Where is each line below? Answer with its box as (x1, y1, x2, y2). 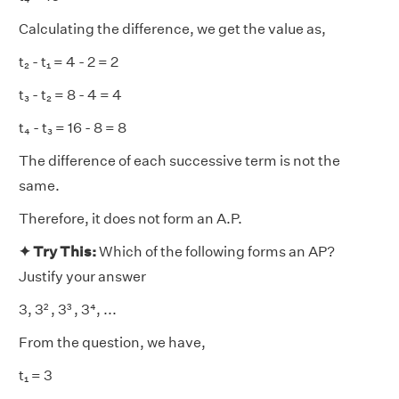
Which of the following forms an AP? (99, 243, 335, 260)
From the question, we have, (19, 334, 206, 351)
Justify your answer (19, 268, 146, 285)
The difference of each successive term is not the (19, 152, 340, 169)
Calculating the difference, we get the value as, (19, 20, 326, 37)
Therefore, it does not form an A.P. (19, 210, 242, 227)
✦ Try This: (19, 243, 99, 260)
